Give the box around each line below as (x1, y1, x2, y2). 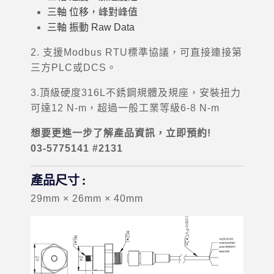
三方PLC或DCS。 (31, 62, 117, 73)
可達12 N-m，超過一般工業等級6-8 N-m (31, 103, 220, 113)
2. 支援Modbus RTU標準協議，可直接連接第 (31, 47, 242, 57)
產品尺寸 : (31, 173, 86, 188)
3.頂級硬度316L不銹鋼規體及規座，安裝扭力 (31, 87, 241, 98)
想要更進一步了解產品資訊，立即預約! (31, 128, 211, 138)
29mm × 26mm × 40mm (31, 193, 143, 204)
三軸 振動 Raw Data (47, 22, 135, 32)
